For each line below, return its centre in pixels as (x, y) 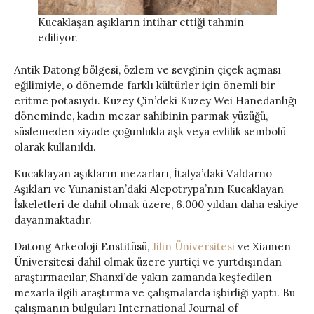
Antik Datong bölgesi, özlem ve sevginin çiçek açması (148, 69)
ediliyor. (57, 37)
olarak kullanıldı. (55, 146)
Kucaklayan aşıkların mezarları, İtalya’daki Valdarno (143, 173)
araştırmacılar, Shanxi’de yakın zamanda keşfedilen (143, 277)
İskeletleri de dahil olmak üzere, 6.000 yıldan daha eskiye (156, 204)
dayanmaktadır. (53, 219)
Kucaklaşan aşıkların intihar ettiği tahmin (141, 22)
